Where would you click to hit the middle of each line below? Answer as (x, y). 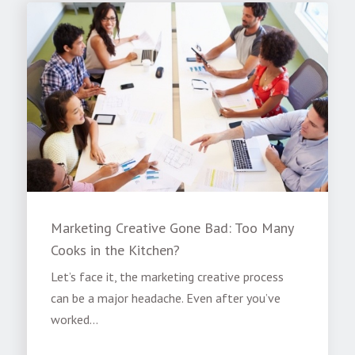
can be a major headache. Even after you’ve (166, 298)
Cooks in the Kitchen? (116, 250)
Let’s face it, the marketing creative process (168, 277)
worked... (75, 320)
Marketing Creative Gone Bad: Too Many (172, 227)
